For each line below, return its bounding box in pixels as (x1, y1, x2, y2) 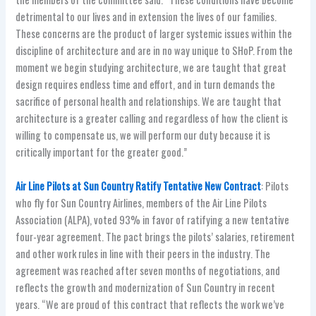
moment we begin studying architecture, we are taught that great (16, 60, 287, 75)
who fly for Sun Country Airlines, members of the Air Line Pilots (16, 195, 267, 210)
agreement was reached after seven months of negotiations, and (16, 262, 281, 278)
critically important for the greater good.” (16, 145, 188, 160)
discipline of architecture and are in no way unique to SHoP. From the (16, 43, 293, 59)
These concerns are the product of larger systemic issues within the (16, 26, 293, 42)
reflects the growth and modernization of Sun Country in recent (16, 279, 276, 295)
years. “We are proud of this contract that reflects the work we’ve (16, 296, 285, 312)
